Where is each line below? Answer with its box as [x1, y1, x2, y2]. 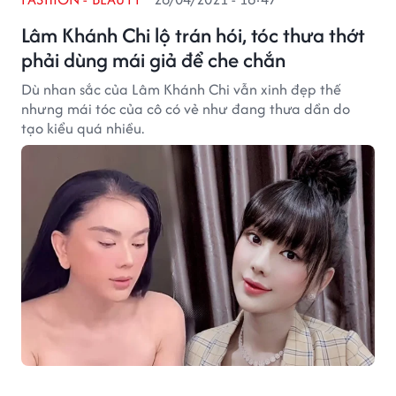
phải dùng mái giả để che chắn [21, 45, 286, 74]
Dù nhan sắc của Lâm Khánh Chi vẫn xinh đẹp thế [21, 79, 341, 100]
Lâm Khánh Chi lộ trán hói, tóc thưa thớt [21, 20, 365, 49]
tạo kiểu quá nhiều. [21, 118, 144, 139]
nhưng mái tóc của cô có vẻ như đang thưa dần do [21, 98, 350, 119]
